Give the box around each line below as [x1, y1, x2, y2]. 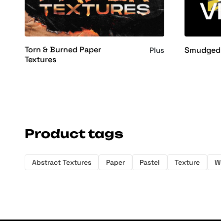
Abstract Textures [32, 158, 91, 167]
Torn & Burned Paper [25, 44, 101, 55]
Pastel [140, 158, 160, 167]
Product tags [25, 126, 123, 142]
